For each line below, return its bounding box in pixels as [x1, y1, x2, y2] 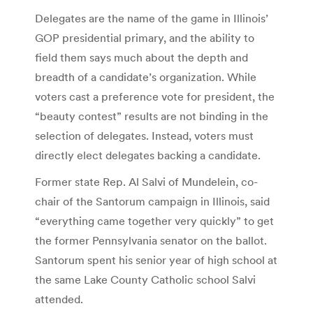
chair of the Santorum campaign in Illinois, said [35, 194, 270, 208]
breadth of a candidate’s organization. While [35, 69, 256, 84]
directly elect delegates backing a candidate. [35, 147, 261, 162]
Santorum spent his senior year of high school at [35, 252, 277, 267]
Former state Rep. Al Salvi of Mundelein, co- [35, 174, 258, 189]
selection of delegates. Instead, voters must [35, 128, 254, 143]
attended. [35, 291, 83, 306]
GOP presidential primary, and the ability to [35, 30, 254, 45]
